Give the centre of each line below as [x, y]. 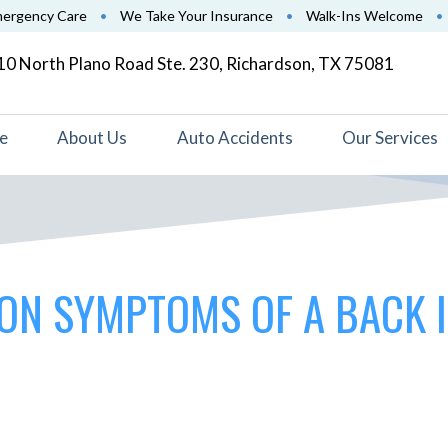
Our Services [389, 137]
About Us [92, 137]
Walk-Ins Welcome [364, 15]
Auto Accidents [234, 137]
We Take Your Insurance [196, 15]
